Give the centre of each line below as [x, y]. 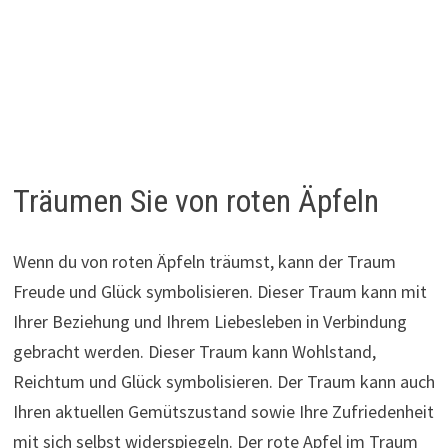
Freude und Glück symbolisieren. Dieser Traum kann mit [219, 291]
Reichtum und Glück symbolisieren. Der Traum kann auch [223, 381]
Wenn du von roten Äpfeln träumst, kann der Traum [204, 261]
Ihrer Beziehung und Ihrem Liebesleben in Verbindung [209, 321]
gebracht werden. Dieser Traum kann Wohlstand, [194, 351]
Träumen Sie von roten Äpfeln [195, 201]
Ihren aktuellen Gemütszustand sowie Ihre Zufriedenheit [223, 411]
